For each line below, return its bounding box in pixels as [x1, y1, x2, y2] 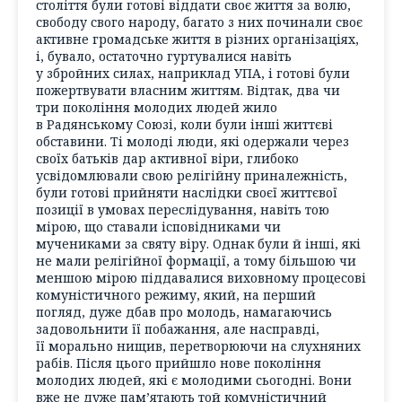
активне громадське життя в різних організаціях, [36, 31, 359, 48]
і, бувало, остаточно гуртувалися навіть [36, 48, 292, 66]
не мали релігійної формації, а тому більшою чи [36, 252, 356, 270]
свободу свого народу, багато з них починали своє [36, 13, 363, 31]
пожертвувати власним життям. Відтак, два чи [36, 82, 340, 100]
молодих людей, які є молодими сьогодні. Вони [36, 371, 352, 389]
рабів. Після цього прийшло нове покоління [36, 354, 321, 372]
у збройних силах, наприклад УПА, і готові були [36, 65, 350, 83]
